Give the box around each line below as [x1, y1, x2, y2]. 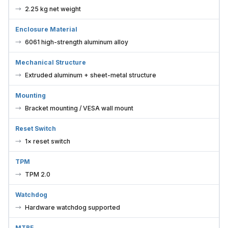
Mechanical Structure [15, 58, 86, 66]
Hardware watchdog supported [25, 203, 120, 211]
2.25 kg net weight [25, 5, 81, 13]
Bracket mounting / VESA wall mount [25, 104, 133, 112]
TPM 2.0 [25, 170, 50, 178]
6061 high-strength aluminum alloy [25, 38, 128, 46]
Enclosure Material [15, 25, 77, 33]
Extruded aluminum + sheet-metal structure [25, 71, 156, 79]
